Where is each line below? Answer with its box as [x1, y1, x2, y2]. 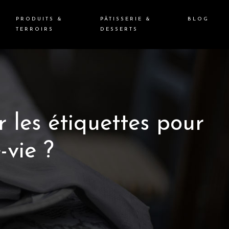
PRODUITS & [15, 16, 63, 22]
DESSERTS [100, 27, 138, 32]
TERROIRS [15, 27, 54, 32]
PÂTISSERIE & [100, 16, 151, 22]
